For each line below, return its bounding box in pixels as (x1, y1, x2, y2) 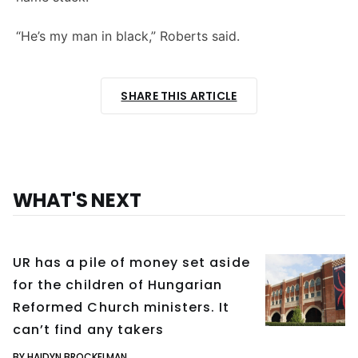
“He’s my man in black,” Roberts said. (16, 28, 240, 45)
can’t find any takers (13, 320, 165, 340)
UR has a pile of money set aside (13, 253, 250, 272)
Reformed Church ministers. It (13, 298, 230, 317)
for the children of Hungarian (13, 276, 223, 295)
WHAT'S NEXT (13, 187, 141, 214)
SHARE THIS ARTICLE (121, 88, 237, 105)
